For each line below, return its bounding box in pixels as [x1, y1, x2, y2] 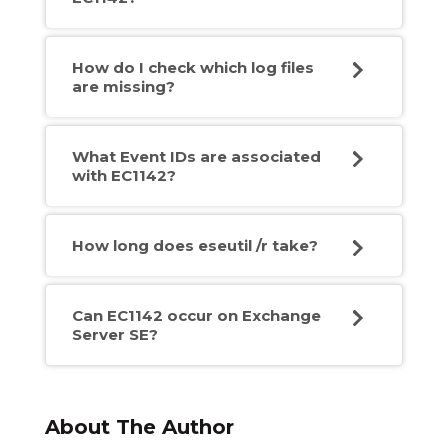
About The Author [44, 415, 234, 440]
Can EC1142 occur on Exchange [71, 306, 321, 326]
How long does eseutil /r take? [71, 236, 318, 256]
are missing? [71, 77, 175, 97]
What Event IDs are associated [71, 147, 321, 167]
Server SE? [71, 325, 158, 345]
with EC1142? [71, 166, 176, 186]
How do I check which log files [71, 58, 314, 78]
